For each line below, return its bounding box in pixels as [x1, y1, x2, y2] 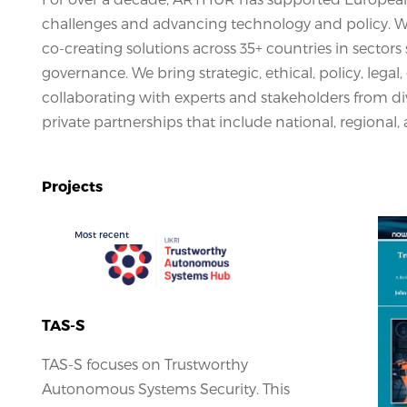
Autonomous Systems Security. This [42, 379, 290, 397]
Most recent [74, 229, 130, 241]
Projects [42, 177, 103, 195]
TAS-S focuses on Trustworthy [42, 354, 248, 372]
